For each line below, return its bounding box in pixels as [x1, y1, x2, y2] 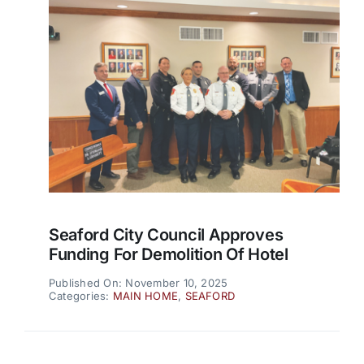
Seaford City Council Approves [48, 224, 284, 245]
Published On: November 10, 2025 [48, 275, 228, 289]
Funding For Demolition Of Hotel [48, 244, 288, 264]
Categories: [48, 288, 113, 302]
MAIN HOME [112, 288, 179, 302]
